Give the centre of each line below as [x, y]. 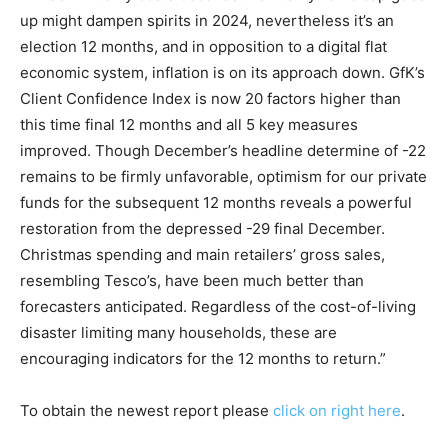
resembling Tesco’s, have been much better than [192, 280]
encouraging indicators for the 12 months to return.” [203, 358]
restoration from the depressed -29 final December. [202, 228]
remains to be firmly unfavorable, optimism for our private [223, 176]
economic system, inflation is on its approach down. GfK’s [222, 72]
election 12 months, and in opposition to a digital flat [203, 46]
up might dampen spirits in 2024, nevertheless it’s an [207, 20]
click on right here [337, 410]
